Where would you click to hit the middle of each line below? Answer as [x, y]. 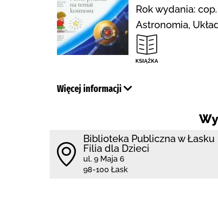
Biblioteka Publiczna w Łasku [149, 139]
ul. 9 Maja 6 [104, 159]
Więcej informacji [90, 89]
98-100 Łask [106, 170]
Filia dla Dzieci [116, 148]
